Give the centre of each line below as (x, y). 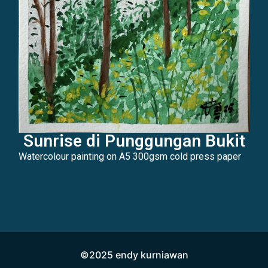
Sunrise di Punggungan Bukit (134, 141)
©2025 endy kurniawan (134, 255)
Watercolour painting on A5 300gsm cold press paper (130, 156)
